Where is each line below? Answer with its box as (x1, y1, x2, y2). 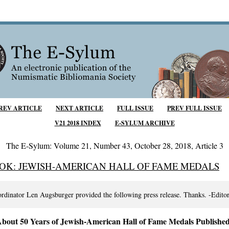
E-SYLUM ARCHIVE (114, 119, 175, 127)
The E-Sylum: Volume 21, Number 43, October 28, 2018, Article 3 (6, 140, 223, 151)
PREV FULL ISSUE (167, 104, 222, 112)
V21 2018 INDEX (54, 119, 101, 127)
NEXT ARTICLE (56, 104, 103, 112)
